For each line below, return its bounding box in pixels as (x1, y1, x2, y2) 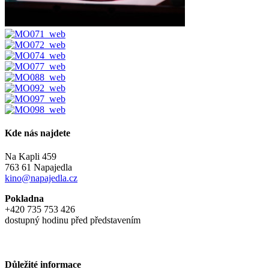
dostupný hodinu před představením (5, 215, 141, 226)
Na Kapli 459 (5, 151, 56, 162)
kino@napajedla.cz (5, 173, 77, 184)
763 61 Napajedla (5, 162, 72, 173)
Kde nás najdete (5, 128, 70, 139)
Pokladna (5, 193, 44, 204)
